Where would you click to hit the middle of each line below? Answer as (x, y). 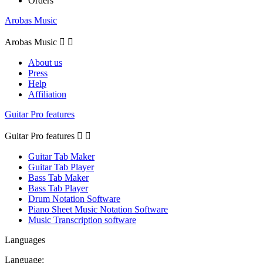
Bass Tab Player (58, 188)
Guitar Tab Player (61, 167)
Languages (25, 240)
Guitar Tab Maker (61, 156)
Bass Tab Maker (58, 177)
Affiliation (47, 94)
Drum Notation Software (74, 198)
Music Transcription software (82, 220)
